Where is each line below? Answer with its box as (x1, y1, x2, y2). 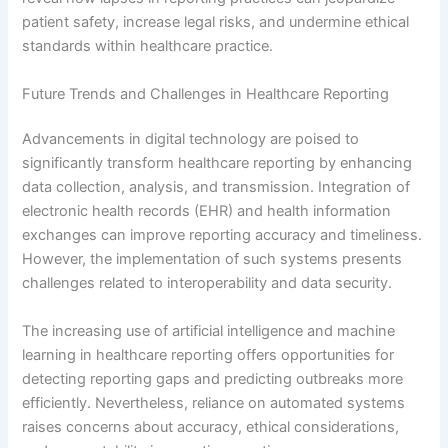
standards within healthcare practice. (22, 37, 274, 56)
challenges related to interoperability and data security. (22, 274, 393, 293)
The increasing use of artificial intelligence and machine (22, 321, 396, 340)
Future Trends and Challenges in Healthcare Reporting (22, 84, 390, 103)
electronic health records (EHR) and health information (22, 202, 392, 221)
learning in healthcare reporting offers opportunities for (22, 345, 395, 364)
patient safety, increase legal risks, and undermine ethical (22, 13, 410, 32)
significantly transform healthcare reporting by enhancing (22, 154, 413, 173)
